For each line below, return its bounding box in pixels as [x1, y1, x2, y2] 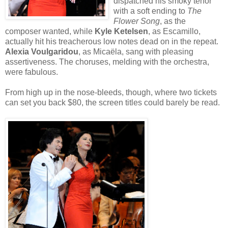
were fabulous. [5, 68, 58, 77]
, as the [160, 17, 186, 26]
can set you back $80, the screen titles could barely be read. [5, 98, 220, 107]
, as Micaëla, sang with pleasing [78, 47, 193, 56]
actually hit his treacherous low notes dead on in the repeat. [5, 37, 218, 46]
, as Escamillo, [148, 27, 201, 36]
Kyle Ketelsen [95, 27, 148, 36]
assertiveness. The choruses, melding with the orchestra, [5, 58, 209, 67]
